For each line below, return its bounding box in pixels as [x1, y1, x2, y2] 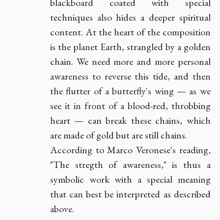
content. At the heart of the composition [50, 26, 211, 38]
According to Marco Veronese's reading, [50, 143, 211, 156]
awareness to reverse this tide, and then [50, 70, 211, 82]
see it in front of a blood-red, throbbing [50, 99, 211, 112]
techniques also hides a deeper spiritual [50, 11, 211, 24]
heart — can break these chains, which [50, 114, 211, 127]
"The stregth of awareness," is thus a [50, 158, 211, 171]
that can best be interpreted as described [50, 188, 211, 200]
